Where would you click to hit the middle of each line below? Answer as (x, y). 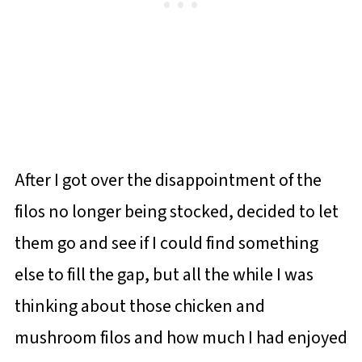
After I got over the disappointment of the (168, 180)
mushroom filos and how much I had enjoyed (181, 338)
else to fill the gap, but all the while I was (164, 275)
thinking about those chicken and (139, 306)
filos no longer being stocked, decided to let (176, 212)
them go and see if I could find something (166, 243)
